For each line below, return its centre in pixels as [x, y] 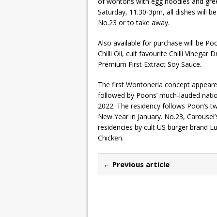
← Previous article [136, 164]
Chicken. [111, 138]
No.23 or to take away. [134, 23]
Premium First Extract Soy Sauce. [150, 64]
